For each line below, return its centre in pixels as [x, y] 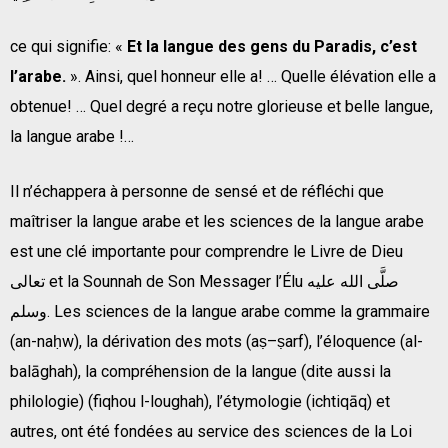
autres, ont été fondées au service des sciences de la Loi [211, 431]
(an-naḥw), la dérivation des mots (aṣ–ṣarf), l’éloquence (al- [216, 341]
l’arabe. [38, 76]
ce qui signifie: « [68, 46]
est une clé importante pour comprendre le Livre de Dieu [206, 251]
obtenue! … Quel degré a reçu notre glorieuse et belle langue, [221, 106]
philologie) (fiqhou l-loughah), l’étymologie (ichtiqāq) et [200, 401]
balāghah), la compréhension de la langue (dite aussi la [200, 371]
